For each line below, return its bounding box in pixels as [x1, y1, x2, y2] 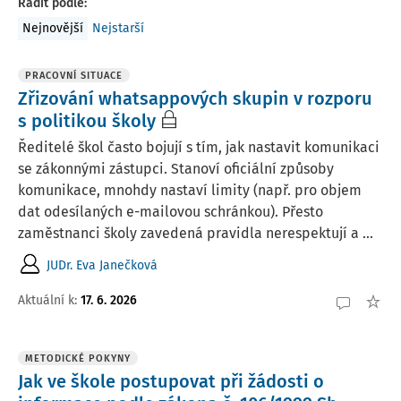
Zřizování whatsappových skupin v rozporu [18, 88, 372, 109]
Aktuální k [18, 292, 74, 308]
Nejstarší [92, 21, 144, 36]
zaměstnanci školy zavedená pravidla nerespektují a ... [18, 225, 373, 242]
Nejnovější [22, 21, 83, 36]
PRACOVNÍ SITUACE [25, 70, 123, 81]
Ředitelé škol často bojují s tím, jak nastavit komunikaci [18, 139, 380, 156]
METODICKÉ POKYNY [25, 353, 131, 364]
